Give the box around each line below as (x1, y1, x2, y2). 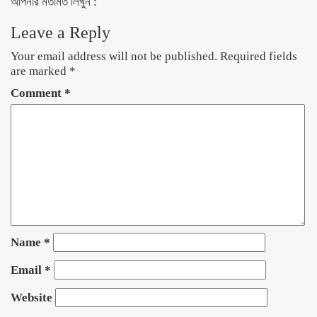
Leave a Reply (11, 23, 110, 42)
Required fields (220, 50, 297, 63)
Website (11, 291, 52, 304)
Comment (11, 86, 64, 100)
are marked (11, 64, 69, 78)
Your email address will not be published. (11, 50, 217, 63)
